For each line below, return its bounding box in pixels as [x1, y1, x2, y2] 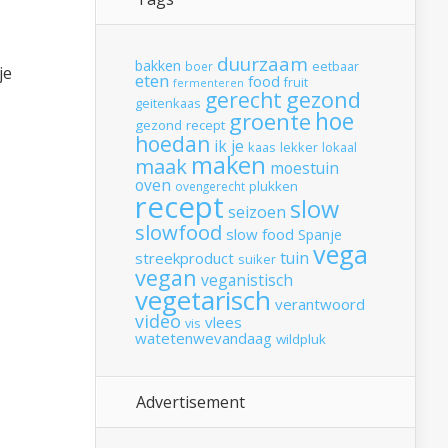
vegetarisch [135, 282, 271, 319]
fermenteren [173, 76, 244, 91]
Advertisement [136, 391, 245, 414]
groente [229, 106, 311, 137]
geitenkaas [135, 95, 201, 113]
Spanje [298, 225, 342, 245]
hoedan [135, 129, 210, 159]
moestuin [270, 157, 339, 180]
